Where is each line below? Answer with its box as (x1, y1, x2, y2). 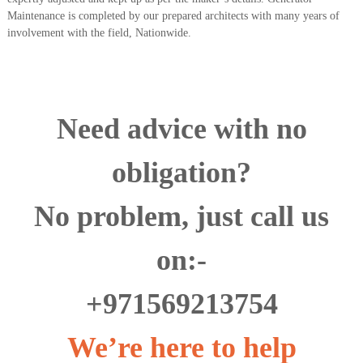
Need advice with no (56, 113, 307, 146)
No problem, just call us (34, 200, 329, 233)
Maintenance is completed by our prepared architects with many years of (6, 10, 340, 23)
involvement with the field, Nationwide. (6, 27, 191, 40)
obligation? (112, 156, 251, 190)
